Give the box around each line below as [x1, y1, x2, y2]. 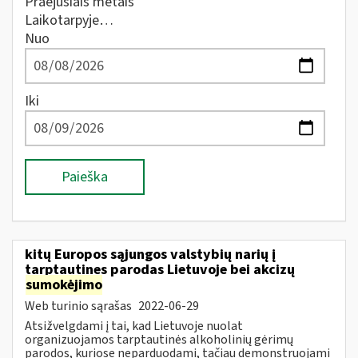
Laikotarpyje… [25, 10, 113, 30]
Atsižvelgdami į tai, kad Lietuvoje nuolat [25, 316, 243, 335]
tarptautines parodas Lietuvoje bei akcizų [25, 259, 295, 280]
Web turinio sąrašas [25, 296, 134, 315]
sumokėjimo [26, 274, 102, 295]
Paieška [62, 167, 108, 187]
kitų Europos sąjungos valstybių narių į [25, 244, 276, 265]
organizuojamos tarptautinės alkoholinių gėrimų [25, 330, 293, 348]
